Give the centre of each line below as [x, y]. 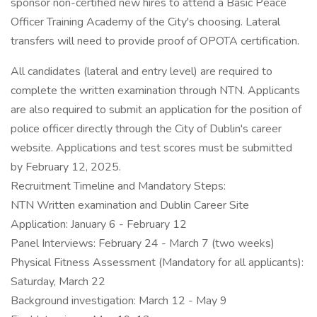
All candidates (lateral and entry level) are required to [142, 71]
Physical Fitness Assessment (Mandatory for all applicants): [157, 263]
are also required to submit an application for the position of [156, 110]
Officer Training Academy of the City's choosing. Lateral [145, 22]
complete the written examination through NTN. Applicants [155, 91]
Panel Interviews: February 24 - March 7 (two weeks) [143, 243]
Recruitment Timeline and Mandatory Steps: [118, 186]
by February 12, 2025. [66, 167]
